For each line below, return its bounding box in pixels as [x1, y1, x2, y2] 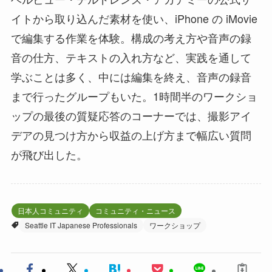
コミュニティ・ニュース [95, 205, 175, 216]
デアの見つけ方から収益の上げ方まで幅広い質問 [10, 126, 251, 143]
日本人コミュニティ [17, 205, 83, 216]
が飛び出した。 [10, 146, 87, 162]
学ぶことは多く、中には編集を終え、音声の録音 [10, 68, 251, 84]
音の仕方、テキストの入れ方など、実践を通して [10, 49, 251, 65]
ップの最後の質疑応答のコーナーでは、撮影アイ [10, 107, 251, 123]
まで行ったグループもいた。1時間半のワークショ [10, 87, 257, 104]
